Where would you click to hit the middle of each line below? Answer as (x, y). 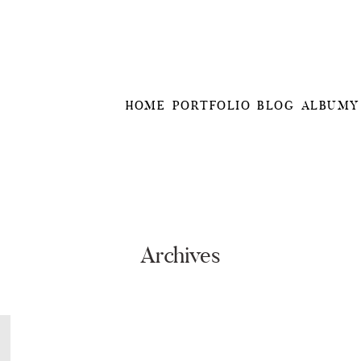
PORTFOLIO (212, 106)
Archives (180, 257)
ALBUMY (330, 106)
